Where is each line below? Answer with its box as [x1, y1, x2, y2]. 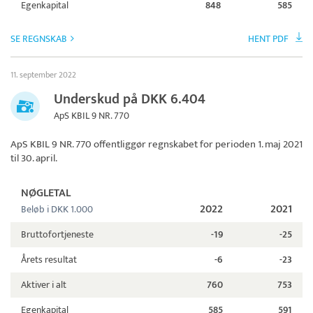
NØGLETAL [21, 184, 71, 203]
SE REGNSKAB [10, 31, 67, 48]
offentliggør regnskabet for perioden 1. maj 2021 [92, 136, 303, 154]
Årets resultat [21, 252, 77, 268]
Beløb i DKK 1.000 [21, 201, 93, 218]
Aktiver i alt [21, 277, 66, 293]
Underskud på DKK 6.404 [54, 87, 205, 112]
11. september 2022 [10, 68, 76, 82]
